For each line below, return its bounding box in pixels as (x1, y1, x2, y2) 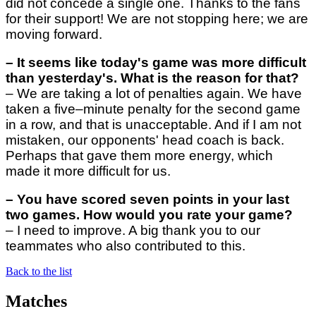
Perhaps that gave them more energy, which (6, 148, 273, 164)
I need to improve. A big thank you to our (17, 223, 260, 238)
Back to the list (6, 265, 72, 278)
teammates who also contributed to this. (6, 238, 245, 254)
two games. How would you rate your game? (6, 207, 293, 223)
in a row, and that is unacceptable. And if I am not (6, 117, 301, 133)
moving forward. (6, 27, 102, 42)
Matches (6, 292, 67, 311)
